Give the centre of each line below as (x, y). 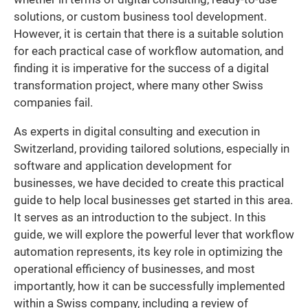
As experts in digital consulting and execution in (137, 131)
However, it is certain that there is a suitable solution (148, 34)
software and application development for (123, 166)
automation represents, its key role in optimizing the (148, 252)
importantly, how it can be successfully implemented (150, 286)
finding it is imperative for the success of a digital (141, 69)
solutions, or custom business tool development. (140, 17)
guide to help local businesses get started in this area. (153, 200)
